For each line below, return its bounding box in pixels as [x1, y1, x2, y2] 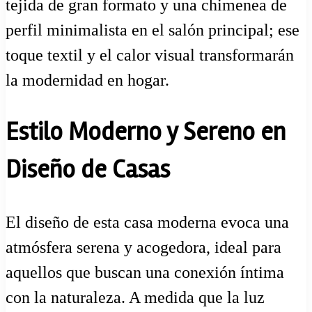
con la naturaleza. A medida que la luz [6, 288, 265, 307]
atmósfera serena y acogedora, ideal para [6, 238, 281, 257]
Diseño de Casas [6, 155, 170, 186]
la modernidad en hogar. [6, 71, 169, 90]
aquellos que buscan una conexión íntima [6, 263, 284, 282]
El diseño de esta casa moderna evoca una [6, 213, 289, 232]
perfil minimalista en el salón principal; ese [6, 21, 299, 40]
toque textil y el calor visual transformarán [6, 46, 294, 65]
